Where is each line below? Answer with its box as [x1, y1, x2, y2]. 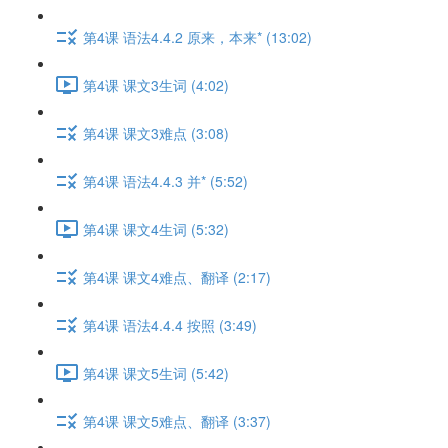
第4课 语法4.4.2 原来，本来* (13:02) [83, 26, 312, 47]
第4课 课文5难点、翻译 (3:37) [83, 410, 271, 431]
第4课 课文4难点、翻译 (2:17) [83, 266, 271, 287]
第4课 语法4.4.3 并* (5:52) [83, 170, 248, 191]
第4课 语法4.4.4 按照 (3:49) [83, 314, 257, 335]
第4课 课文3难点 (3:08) [83, 122, 229, 143]
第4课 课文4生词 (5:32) [83, 218, 229, 239]
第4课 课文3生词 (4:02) [83, 74, 229, 95]
